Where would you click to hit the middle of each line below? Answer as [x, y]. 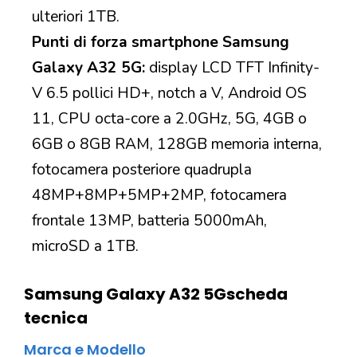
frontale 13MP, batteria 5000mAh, [149, 220]
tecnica [56, 318]
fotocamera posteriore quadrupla [142, 169]
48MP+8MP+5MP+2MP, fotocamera [159, 195]
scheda [257, 294]
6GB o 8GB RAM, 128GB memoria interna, [177, 144]
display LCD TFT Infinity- [232, 67]
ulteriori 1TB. [76, 16]
